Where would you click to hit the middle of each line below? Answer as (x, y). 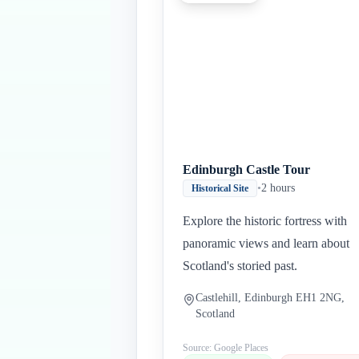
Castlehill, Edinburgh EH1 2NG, (270, 298)
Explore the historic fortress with (265, 221)
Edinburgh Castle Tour (246, 169)
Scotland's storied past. (240, 266)
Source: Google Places (226, 348)
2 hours (278, 188)
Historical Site (220, 188)
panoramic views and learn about (266, 243)
